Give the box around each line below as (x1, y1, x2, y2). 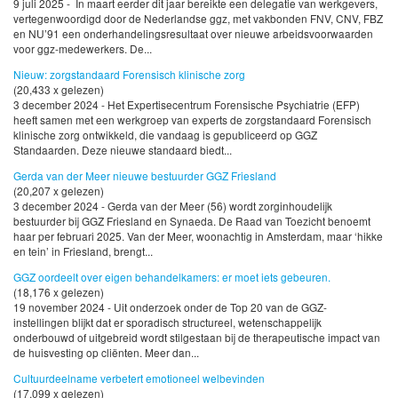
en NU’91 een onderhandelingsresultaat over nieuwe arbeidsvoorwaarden (13, 26, 373, 42)
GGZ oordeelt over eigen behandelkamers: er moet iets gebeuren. (13, 268, 330, 284)
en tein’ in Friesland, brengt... (13, 243, 153, 259)
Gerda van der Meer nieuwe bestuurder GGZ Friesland (13, 167, 276, 183)
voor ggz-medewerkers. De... (13, 41, 152, 57)
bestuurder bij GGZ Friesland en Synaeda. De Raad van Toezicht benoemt (13, 212, 370, 228)
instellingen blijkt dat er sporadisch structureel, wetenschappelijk (13, 314, 322, 330)
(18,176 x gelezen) (13, 283, 104, 299)
